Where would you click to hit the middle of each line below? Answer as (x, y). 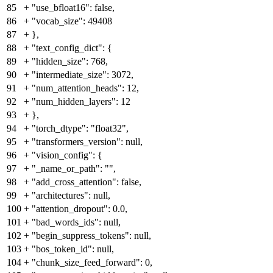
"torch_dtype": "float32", (80, 129)
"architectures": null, (71, 196)
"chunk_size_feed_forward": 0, (92, 263)
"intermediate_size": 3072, (83, 75)
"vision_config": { (67, 155)
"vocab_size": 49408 (72, 21)
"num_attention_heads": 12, (85, 88)
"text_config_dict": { (72, 48)
